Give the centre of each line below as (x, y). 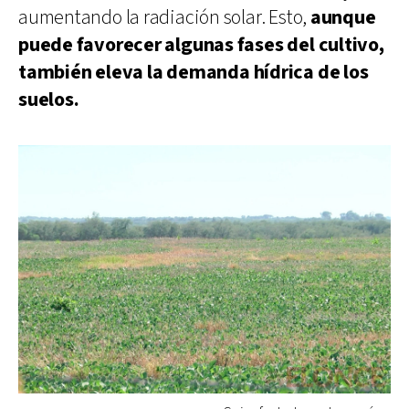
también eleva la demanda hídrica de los (194, 72)
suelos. (49, 100)
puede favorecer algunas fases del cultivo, (201, 45)
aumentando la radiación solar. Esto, (164, 17)
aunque (343, 17)
